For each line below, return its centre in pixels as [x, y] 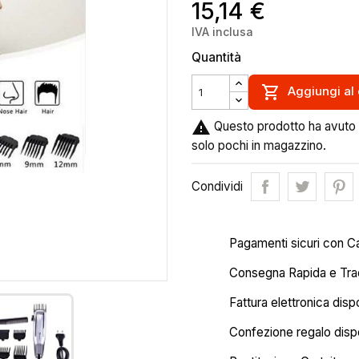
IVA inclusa [222, 32]
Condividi [217, 186]
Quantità [216, 57]
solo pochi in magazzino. [259, 145]
